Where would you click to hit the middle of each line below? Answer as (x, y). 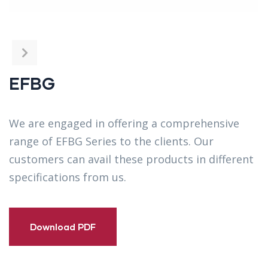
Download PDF (63, 227)
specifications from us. (68, 177)
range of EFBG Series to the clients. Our (111, 141)
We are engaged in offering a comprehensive (124, 124)
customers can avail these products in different (131, 159)
